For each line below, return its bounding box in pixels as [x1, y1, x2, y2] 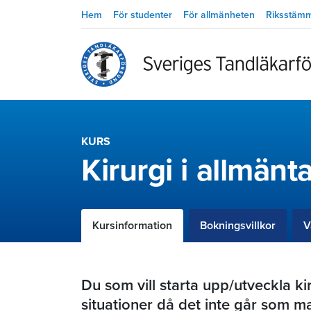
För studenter [113, 9, 172, 21]
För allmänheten [183, 9, 255, 21]
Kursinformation [92, 219, 172, 233]
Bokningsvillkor [200, 219, 276, 233]
